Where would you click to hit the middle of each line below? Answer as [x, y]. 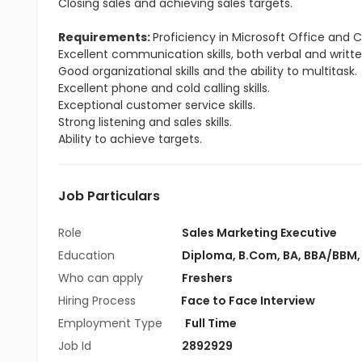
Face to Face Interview [248, 301]
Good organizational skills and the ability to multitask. [208, 71]
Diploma [207, 255]
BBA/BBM [330, 255]
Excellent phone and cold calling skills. [164, 88]
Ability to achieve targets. [130, 139]
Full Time [211, 323]
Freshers [207, 278]
